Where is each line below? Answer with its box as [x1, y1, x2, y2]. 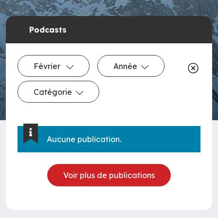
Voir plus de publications [63, 170, 155, 180]
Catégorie [34, 87, 72, 97]
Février [34, 61, 62, 71]
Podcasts [29, 25, 67, 35]
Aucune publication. [47, 134, 121, 145]
